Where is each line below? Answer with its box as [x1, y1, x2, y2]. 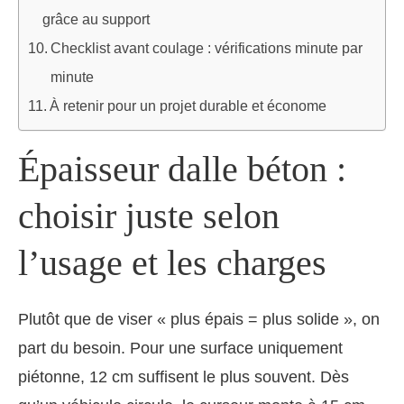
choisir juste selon [18, 196, 280, 237]
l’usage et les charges [18, 243, 326, 284]
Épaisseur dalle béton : [18, 149, 346, 190]
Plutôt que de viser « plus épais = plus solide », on [18, 310, 380, 329]
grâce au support [42, 11, 151, 27]
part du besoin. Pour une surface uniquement [18, 339, 343, 358]
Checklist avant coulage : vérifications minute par [50, 40, 363, 56]
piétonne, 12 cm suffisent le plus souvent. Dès [18, 368, 349, 387]
